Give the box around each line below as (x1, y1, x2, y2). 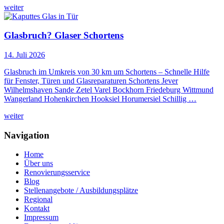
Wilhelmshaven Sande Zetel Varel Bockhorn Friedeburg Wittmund (4, 85, 213, 94)
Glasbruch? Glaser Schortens (4, 30, 123, 41)
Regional (24, 195, 52, 204)
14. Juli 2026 (4, 50, 45, 59)
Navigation (4, 129, 49, 140)
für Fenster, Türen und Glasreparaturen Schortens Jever (4, 76, 178, 85)
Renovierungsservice (24, 168, 90, 177)
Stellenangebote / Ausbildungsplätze (24, 186, 138, 195)
